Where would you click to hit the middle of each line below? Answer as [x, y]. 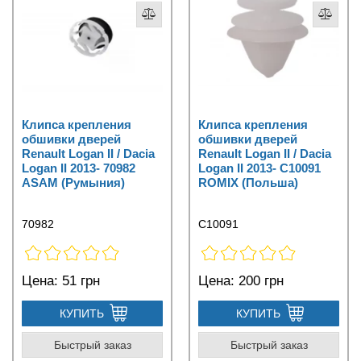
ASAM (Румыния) [73, 183]
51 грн [79, 281]
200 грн [259, 281]
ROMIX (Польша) [248, 183]
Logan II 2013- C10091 [259, 168]
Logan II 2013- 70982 [79, 168]
